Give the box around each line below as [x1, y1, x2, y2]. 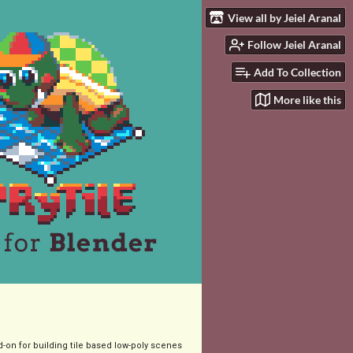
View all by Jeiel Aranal [228, 10, 341, 24]
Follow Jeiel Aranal [247, 38, 341, 52]
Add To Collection [254, 65, 341, 80]
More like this [273, 92, 341, 106]
